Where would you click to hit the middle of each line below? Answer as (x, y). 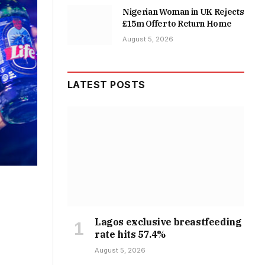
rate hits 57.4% (130, 234)
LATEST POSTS (106, 85)
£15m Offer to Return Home (177, 24)
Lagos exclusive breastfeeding (168, 222)
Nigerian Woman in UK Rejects (183, 12)
